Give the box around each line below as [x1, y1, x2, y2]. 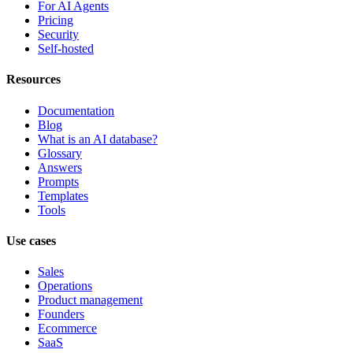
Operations [38, 279, 92, 293]
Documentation [38, 103, 114, 117]
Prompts [38, 174, 79, 188]
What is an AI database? [38, 132, 158, 146]
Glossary [38, 146, 82, 160]
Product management [38, 293, 143, 307]
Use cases [6, 234, 56, 248]
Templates [38, 188, 88, 203]
